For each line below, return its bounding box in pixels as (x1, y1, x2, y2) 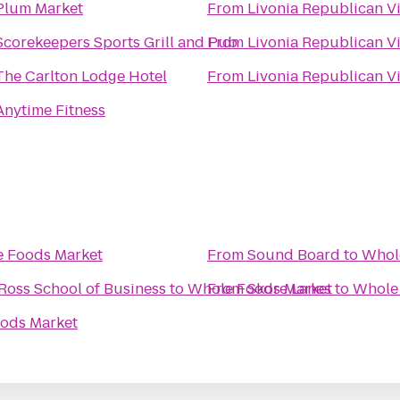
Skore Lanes (247, 279, 331, 299)
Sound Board (247, 245, 340, 265)
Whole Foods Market (187, 279, 332, 299)
